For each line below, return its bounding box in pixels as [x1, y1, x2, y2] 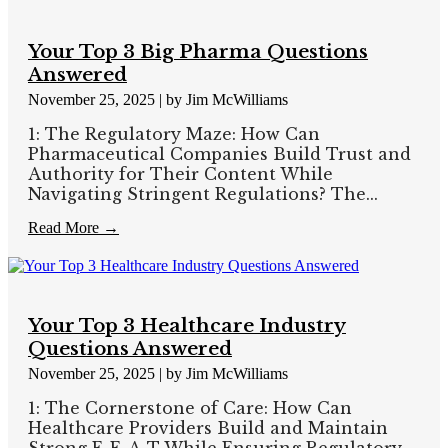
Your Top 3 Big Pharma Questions [28, 39, 368, 63]
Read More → [28, 218, 119, 236]
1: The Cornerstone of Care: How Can [28, 397, 352, 418]
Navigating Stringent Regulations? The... [28, 183, 378, 204]
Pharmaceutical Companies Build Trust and [28, 143, 411, 164]
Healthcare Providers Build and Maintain [28, 417, 388, 438]
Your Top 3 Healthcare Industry [28, 313, 346, 337]
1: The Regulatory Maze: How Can [28, 123, 320, 144]
